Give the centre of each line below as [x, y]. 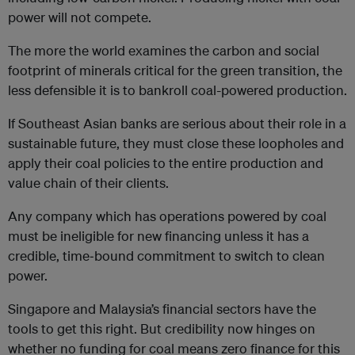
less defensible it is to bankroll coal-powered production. [177, 90]
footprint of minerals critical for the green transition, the [175, 71]
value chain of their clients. [88, 183]
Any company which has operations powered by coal [167, 216]
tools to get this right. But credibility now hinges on [162, 329]
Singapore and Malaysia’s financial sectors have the [162, 309]
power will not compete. [80, 17]
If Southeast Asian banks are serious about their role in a [177, 124]
